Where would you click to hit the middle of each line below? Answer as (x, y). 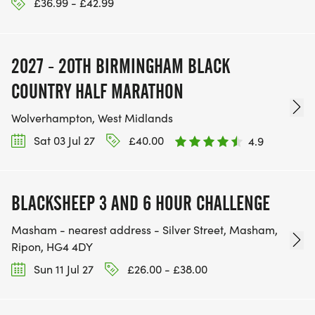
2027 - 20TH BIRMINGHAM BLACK (121, 66)
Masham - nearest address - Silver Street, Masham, (144, 229)
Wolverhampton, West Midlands (92, 117)
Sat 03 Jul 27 (63, 140)
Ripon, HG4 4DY (52, 246)
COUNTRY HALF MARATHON (97, 91)
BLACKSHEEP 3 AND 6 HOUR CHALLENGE (141, 203)
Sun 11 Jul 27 (62, 269)
